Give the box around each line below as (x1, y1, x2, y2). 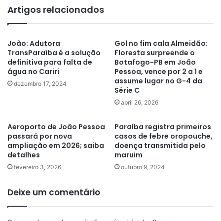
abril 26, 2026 (121, 99, 158, 106)
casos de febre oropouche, (114, 131, 213, 141)
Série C (114, 85, 140, 95)
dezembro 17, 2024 (14, 80, 67, 87)
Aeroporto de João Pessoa (7, 122, 105, 132)
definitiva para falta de (7, 57, 92, 67)
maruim (114, 150, 143, 160)
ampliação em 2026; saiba (7, 141, 104, 150)
